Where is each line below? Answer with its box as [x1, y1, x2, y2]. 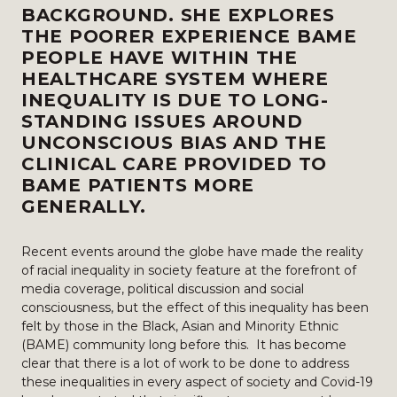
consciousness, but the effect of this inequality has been [21, 300, 369, 315]
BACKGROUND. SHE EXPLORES [21, 4, 335, 26]
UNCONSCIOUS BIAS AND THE [21, 132, 327, 153]
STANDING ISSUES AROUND [21, 111, 303, 132]
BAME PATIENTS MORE [21, 175, 254, 196]
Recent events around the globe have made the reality [21, 244, 363, 260]
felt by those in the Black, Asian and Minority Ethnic [21, 318, 339, 334]
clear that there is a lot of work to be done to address [21, 355, 349, 371]
